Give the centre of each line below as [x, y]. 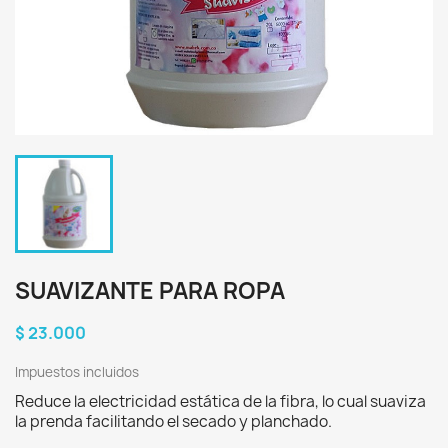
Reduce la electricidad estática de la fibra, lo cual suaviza [220, 401]
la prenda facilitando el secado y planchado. [173, 421]
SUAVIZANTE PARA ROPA [150, 291]
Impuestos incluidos [77, 372]
